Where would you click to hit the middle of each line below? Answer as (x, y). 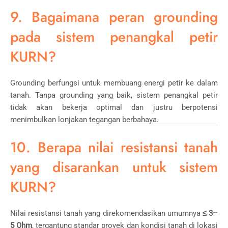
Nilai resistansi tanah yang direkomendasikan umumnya (106, 213)
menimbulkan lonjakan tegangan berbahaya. (84, 119)
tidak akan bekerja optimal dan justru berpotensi (114, 107)
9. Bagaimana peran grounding (114, 17)
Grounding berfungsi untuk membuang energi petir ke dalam (114, 83)
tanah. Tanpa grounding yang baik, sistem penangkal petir (114, 95)
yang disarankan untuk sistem (114, 167)
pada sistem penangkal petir (114, 37)
